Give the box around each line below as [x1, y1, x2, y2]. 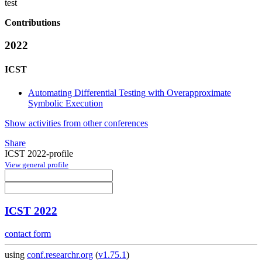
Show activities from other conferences [5, 118, 148, 128]
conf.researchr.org [27, 250, 93, 260]
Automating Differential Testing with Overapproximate [28, 87, 231, 98]
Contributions [5, 18, 60, 28]
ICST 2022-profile [5, 148, 73, 158]
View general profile [5, 160, 68, 169]
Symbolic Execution [28, 98, 103, 108]
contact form [5, 229, 51, 239]
